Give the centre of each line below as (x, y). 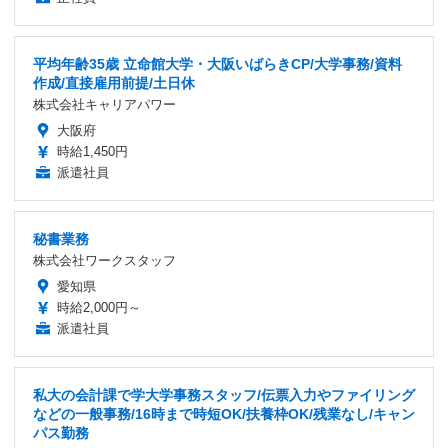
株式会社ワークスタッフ (104, 260)
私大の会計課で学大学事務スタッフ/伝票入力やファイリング (224, 394)
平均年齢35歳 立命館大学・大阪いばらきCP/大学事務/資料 (217, 63)
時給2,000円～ (99, 307)
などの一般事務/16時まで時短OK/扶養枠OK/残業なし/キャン (224, 413)
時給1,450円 (92, 151)
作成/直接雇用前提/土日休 (114, 82)
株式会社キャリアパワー (104, 104)
